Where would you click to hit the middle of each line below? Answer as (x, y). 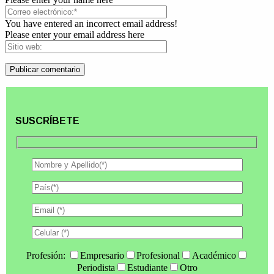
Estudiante (147, 267)
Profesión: (47, 255)
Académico (214, 255)
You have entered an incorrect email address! (91, 24)
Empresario (102, 255)
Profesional (158, 255)
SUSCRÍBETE (47, 121)
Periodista (96, 267)
